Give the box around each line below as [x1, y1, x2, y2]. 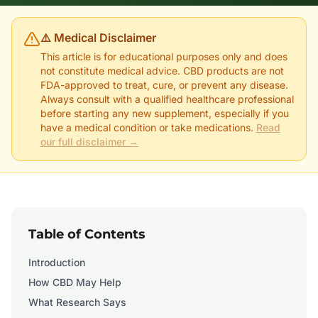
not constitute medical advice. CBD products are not [40, 65, 284, 77]
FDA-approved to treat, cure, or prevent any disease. [40, 79, 288, 91]
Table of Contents [28, 226, 146, 242]
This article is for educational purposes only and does [40, 50, 287, 62]
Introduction [28, 256, 85, 268]
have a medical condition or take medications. [40, 121, 253, 133]
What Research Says [28, 296, 126, 308]
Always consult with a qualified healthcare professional [40, 93, 294, 105]
